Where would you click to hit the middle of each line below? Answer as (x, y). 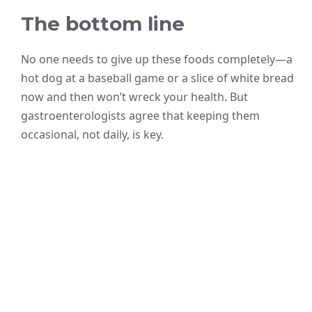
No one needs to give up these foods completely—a (157, 59)
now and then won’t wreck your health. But (134, 96)
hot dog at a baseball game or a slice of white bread (157, 78)
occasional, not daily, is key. (92, 134)
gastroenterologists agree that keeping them (140, 115)
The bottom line (103, 23)
